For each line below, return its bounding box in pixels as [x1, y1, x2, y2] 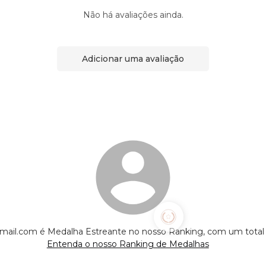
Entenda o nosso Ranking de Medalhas [46, 239, 209, 250]
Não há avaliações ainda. [83, 9, 183, 21]
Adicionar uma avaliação [82, 53, 184, 64]
